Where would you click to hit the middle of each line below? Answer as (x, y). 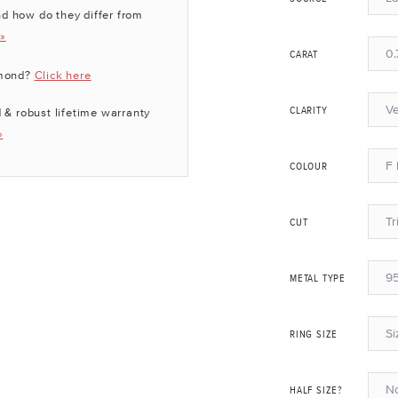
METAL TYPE (318, 279)
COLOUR (309, 167)
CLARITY (309, 111)
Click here (63, 75)
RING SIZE (314, 335)
